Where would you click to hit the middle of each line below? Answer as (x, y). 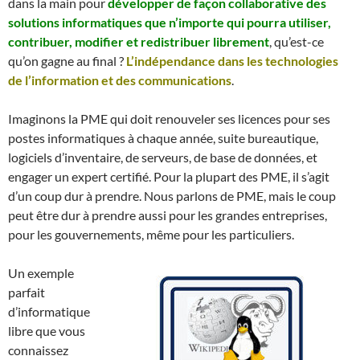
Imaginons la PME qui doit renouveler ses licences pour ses (169, 118)
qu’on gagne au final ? (67, 60)
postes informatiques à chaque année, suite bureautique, (163, 137)
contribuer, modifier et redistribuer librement (139, 41)
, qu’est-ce (297, 41)
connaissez (38, 350)
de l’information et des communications (120, 80)
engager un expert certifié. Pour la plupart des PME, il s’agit (169, 176)
